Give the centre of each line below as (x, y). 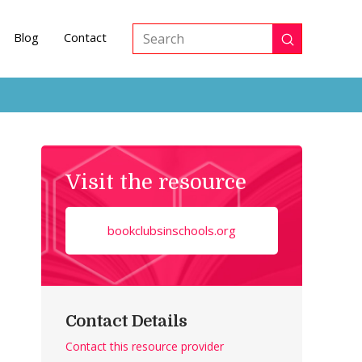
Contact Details (126, 321)
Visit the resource (156, 182)
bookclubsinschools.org (172, 230)
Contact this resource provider (145, 346)
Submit (308, 44)
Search (154, 48)
